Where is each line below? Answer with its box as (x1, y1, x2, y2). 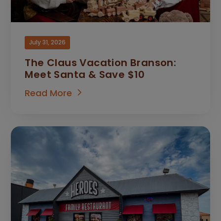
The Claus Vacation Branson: (25, 55, 177, 70)
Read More (25, 86, 73, 99)
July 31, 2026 (29, 38, 66, 47)
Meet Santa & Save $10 (25, 67, 145, 81)
